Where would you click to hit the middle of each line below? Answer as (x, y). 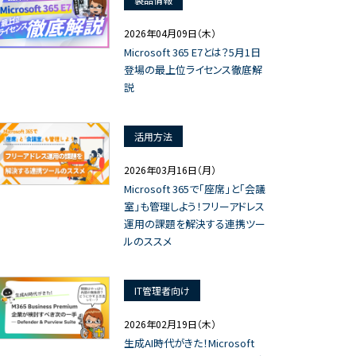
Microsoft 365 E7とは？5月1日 (192, 52)
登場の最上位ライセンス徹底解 (193, 70)
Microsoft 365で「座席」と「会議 (195, 189)
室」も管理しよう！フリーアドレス (194, 206)
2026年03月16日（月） (170, 170)
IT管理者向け (162, 290)
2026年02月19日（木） (170, 324)
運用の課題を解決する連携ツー (195, 224)
